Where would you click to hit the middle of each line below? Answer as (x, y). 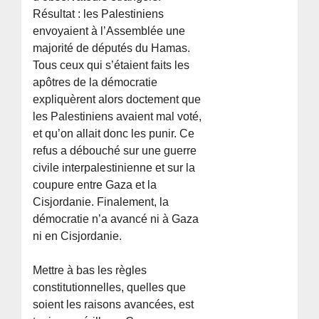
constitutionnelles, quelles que (110, 287)
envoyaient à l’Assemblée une (109, 31)
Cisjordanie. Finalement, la (101, 202)
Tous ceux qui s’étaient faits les (111, 65)
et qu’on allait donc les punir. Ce (114, 133)
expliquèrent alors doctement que (117, 99)
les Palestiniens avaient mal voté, (117, 116)
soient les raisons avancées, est (114, 304)
